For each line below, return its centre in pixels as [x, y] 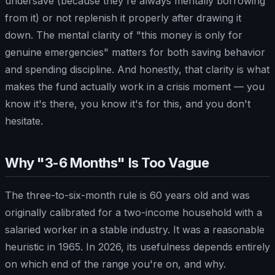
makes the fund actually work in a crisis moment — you [135, 86]
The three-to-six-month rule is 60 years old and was [127, 195]
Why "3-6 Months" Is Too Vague [107, 162]
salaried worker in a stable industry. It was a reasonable [135, 229]
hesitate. [24, 121]
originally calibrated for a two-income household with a [134, 212]
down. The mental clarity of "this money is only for [124, 35]
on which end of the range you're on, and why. [115, 264]
